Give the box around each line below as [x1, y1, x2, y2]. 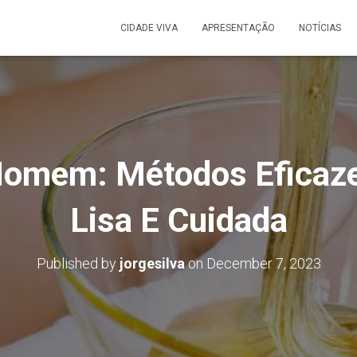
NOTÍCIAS [299, 22, 341, 33]
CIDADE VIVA [120, 22, 178, 33]
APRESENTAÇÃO [202, 22, 275, 33]
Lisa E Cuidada [69, 201, 288, 240]
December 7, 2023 [206, 255, 321, 272]
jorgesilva [119, 255, 185, 272]
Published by [36, 255, 120, 272]
